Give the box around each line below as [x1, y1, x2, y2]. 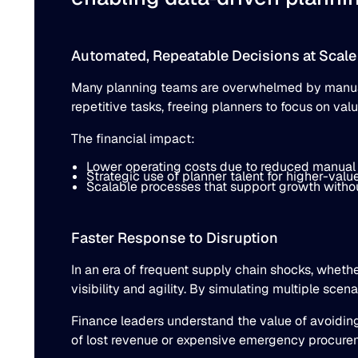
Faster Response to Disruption [70, 229, 278, 248]
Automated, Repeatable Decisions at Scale [70, 46, 356, 65]
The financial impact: [70, 129, 195, 147]
